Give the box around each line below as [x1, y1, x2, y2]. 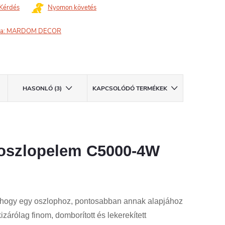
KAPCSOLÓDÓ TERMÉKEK [92, 84, 167, 92]
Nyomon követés [48, 3, 96, 12]
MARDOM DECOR [7, 27, 61, 36]
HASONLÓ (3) [23, 84, 62, 92]
